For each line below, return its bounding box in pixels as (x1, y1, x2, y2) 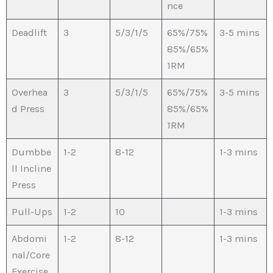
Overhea (12, 87, 48, 99)
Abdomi (12, 233, 48, 245)
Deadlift (12, 27, 48, 39)
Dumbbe (12, 146, 52, 158)
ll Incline (12, 163, 52, 175)
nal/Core (12, 249, 51, 261)
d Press (12, 103, 45, 115)
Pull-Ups (12, 206, 53, 218)
